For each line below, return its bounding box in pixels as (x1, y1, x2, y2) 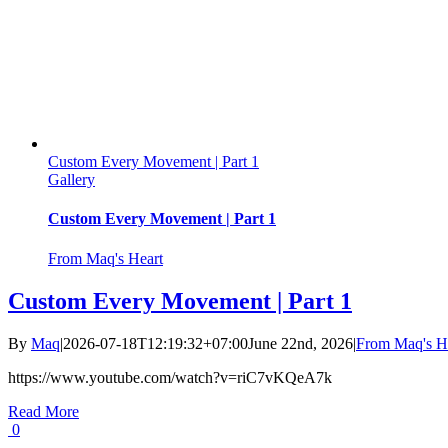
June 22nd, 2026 (248, 334, 353, 352)
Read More (8, 402, 79, 420)
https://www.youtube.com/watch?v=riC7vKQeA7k (8, 368, 332, 386)
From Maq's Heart (48, 249, 163, 267)
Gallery (48, 171, 95, 189)
